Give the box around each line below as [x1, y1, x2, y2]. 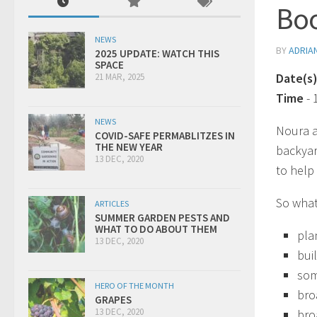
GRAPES [95, 292, 132, 306]
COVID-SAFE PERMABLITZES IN [95, 128, 235, 142]
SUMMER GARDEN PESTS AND [95, 210, 230, 224]
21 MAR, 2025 [95, 70, 144, 83]
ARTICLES [95, 197, 129, 209]
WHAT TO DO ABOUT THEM [95, 221, 217, 236]
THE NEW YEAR [95, 139, 163, 154]
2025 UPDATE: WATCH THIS [95, 46, 219, 60]
